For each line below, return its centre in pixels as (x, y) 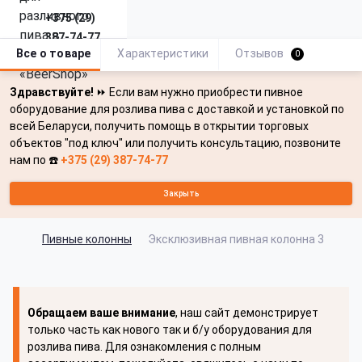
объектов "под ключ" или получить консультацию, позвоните (175, 143)
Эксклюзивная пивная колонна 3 (236, 239)
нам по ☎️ (35, 160)
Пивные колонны (87, 239)
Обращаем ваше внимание (101, 313)
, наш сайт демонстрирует (247, 313)
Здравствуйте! (53, 92)
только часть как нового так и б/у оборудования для (170, 330)
